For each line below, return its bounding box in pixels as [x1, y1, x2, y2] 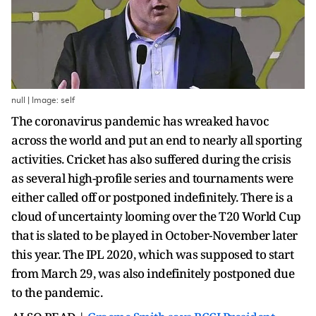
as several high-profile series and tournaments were [11, 170, 293, 186]
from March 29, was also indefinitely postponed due [11, 265, 294, 281]
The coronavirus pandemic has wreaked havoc [11, 113, 269, 129]
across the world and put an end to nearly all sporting [11, 132, 301, 148]
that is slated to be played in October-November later [11, 227, 298, 243]
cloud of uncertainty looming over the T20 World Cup [11, 208, 301, 224]
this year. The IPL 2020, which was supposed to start [11, 246, 293, 262]
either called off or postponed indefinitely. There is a [11, 189, 293, 205]
